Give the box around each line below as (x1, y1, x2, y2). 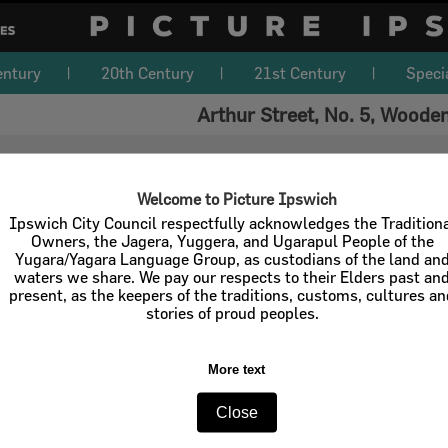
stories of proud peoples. (145, 303, 319, 322)
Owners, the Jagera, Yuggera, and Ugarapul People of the (30, 231, 434, 250)
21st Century (254, 64, 346, 82)
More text (208, 361, 266, 377)
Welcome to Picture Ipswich (136, 189, 337, 208)
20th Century (101, 64, 194, 82)
